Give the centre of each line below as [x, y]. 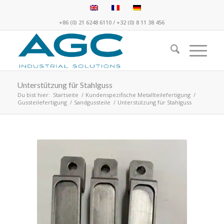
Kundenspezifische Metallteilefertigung [138, 95]
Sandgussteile [92, 102]
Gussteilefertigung [42, 102]
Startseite [65, 95]
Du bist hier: [33, 95]
